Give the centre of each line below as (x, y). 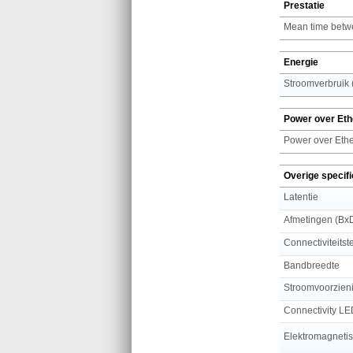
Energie (301, 62)
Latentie (301, 197)
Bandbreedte (312, 265)
